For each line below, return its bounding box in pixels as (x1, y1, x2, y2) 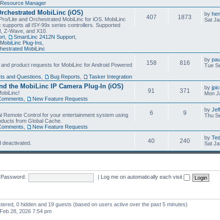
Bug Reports (50, 73, 80, 80)
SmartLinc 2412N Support (14, 33, 75, 40)
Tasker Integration (89, 73, 132, 80)
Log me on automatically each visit (100, 174, 184, 180)
